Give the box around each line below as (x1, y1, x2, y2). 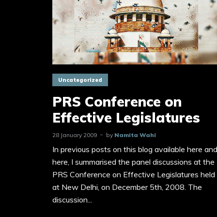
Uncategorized (58, 77, 102, 84)
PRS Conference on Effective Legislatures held (52, 169, 215, 179)
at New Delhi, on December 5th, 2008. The (52, 182, 202, 192)
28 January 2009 (52, 131, 97, 139)
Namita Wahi (114, 131, 156, 139)
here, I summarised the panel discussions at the (52, 156, 215, 167)
